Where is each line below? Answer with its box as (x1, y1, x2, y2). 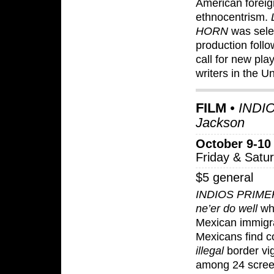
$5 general (196, 171, 253, 185)
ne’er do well (196, 202, 257, 215)
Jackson (196, 114, 245, 130)
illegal (196, 244, 224, 257)
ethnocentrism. (196, 10, 271, 23)
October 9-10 (196, 137, 271, 151)
